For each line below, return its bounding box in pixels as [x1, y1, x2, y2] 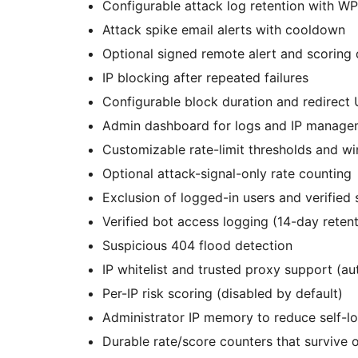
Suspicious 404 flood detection [102, 237, 292, 254]
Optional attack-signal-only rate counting [102, 165, 352, 182]
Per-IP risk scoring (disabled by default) [102, 285, 343, 302]
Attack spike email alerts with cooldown [102, 22, 345, 38]
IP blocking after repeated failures [102, 70, 308, 86]
